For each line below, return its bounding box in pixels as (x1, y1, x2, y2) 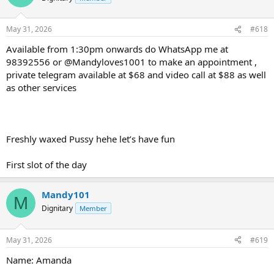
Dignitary (42, 203, 73, 213)
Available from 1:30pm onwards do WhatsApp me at (6, 43, 228, 55)
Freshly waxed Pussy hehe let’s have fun (6, 133, 175, 145)
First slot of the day (6, 158, 87, 171)
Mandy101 (42, 188, 90, 201)
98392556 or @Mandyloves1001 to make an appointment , (6, 56, 257, 68)
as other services (6, 81, 76, 94)
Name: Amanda (6, 253, 72, 266)
